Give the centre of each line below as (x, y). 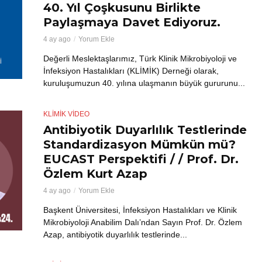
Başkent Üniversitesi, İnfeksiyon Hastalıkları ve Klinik (140, 210)
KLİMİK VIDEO (66, 114)
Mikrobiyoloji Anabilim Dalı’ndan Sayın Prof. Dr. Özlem (143, 222)
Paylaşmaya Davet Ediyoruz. (132, 22)
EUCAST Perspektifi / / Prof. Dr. (141, 159)
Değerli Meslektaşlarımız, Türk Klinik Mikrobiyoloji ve (140, 58)
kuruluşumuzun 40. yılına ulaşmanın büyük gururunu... (144, 83)
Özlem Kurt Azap (95, 173)
